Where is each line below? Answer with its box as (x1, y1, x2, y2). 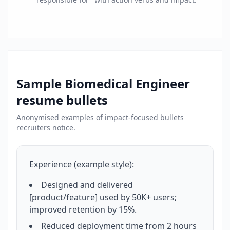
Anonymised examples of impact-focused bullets (16, 112, 184, 122)
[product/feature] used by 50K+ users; (29, 191, 177, 203)
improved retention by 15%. (29, 204, 137, 215)
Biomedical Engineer (65, 75, 190, 92)
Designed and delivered (41, 179, 133, 190)
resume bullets (16, 91, 108, 108)
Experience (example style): (29, 159, 134, 170)
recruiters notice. (16, 123, 75, 132)
